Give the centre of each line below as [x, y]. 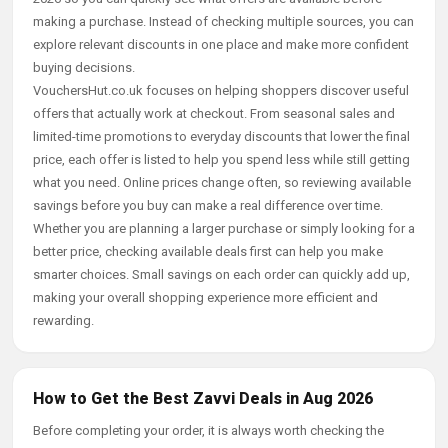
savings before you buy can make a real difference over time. [208, 205]
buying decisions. [84, 67]
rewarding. [63, 320]
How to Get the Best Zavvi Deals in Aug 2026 [203, 398]
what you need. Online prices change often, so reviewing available [222, 182]
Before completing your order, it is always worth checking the [208, 430]
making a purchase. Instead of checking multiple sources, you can [223, 21]
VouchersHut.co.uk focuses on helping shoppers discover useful [221, 90]
